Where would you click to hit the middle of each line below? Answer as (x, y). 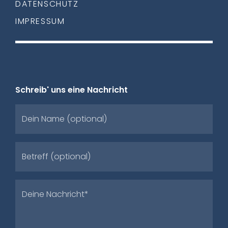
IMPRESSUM (40, 21)
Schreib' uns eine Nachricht (72, 90)
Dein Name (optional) (64, 119)
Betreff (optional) (56, 156)
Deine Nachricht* (55, 194)
